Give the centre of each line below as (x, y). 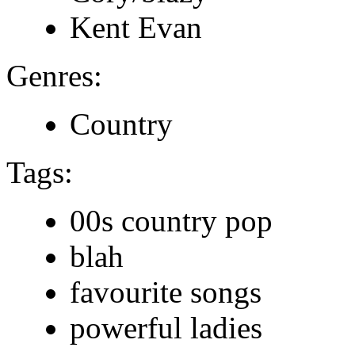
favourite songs (166, 292)
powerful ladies (166, 327)
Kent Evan (136, 27)
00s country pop (171, 220)
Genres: (54, 75)
